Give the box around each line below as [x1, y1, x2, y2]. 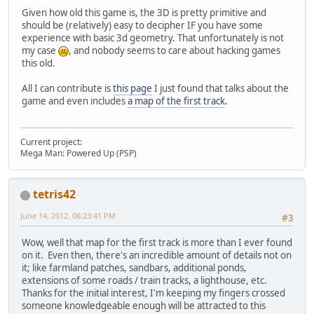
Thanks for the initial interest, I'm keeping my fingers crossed [22, 286, 285, 299]
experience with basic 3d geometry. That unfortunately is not [22, 32, 284, 45]
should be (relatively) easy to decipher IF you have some [22, 19, 263, 32]
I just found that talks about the [152, 82, 289, 95]
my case [22, 44, 58, 57]
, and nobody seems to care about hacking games [69, 44, 280, 57]
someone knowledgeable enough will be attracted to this [22, 299, 266, 312]
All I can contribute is [22, 82, 113, 95]
